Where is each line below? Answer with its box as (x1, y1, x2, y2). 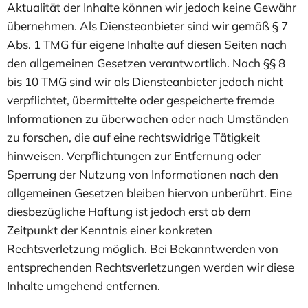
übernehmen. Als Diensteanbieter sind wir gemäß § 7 (7, 18, 288, 33)
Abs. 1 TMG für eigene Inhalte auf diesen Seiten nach (7, 36, 287, 52)
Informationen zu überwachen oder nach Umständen (7, 111, 289, 126)
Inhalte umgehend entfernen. (7, 278, 160, 293)
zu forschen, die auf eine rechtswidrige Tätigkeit (7, 129, 260, 144)
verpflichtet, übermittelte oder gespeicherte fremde (7, 92, 274, 107)
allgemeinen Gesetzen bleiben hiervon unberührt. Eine (7, 185, 292, 200)
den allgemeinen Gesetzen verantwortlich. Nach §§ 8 (7, 55, 285, 70)
